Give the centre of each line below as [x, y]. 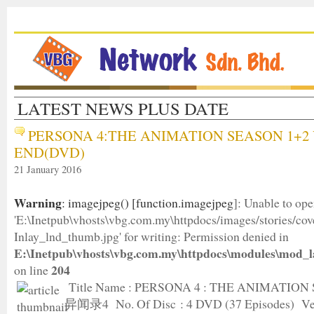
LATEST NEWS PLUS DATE [123, 108]
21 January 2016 [48, 169]
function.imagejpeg [185, 203]
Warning [38, 203]
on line [33, 270]
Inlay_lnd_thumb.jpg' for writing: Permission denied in [151, 236]
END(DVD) [49, 152]
